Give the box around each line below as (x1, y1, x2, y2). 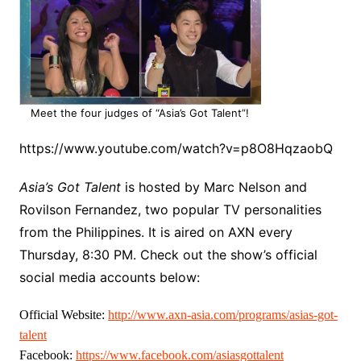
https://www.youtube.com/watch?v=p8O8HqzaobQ (19, 140, 333, 157)
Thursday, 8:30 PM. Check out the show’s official (19, 247, 317, 263)
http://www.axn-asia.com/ (107, 308, 239, 322)
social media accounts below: (19, 269, 200, 286)
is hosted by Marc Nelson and (120, 179, 307, 196)
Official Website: (19, 308, 108, 322)
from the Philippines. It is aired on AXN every (19, 224, 293, 241)
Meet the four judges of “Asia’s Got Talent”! (31, 106, 250, 120)
